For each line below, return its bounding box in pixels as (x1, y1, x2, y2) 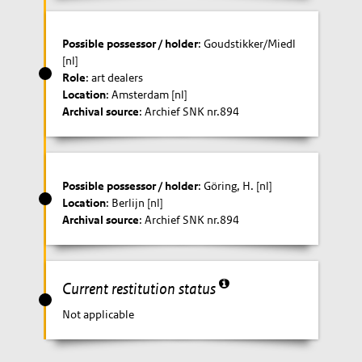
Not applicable (62, 307, 135, 322)
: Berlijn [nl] (106, 195, 164, 210)
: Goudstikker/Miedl (198, 36, 297, 51)
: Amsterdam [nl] (106, 87, 188, 102)
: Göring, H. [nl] (198, 178, 273, 193)
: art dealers (86, 70, 144, 85)
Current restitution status (62, 278, 220, 298)
